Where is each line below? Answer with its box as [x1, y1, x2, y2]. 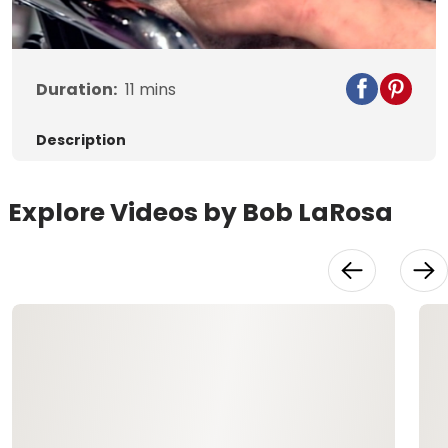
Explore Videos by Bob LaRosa [8, 195, 393, 231]
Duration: [36, 78, 117, 102]
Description [36, 130, 126, 151]
